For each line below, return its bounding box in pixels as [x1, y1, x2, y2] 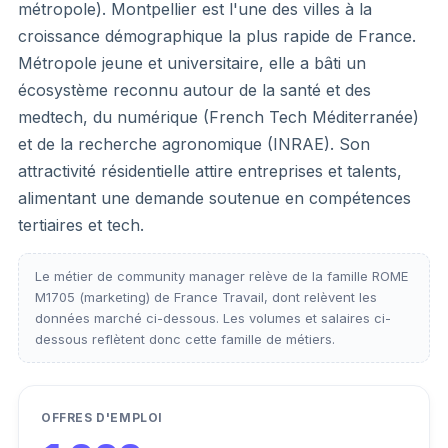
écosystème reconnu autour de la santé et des [18, 79, 371, 100]
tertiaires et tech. [18, 214, 144, 235]
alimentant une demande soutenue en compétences [18, 187, 411, 208]
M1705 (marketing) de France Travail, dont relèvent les [35, 288, 377, 305]
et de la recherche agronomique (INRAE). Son [18, 133, 370, 154]
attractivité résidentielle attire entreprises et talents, [18, 160, 402, 181]
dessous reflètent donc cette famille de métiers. [35, 330, 335, 347]
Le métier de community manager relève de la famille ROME [35, 267, 408, 284]
